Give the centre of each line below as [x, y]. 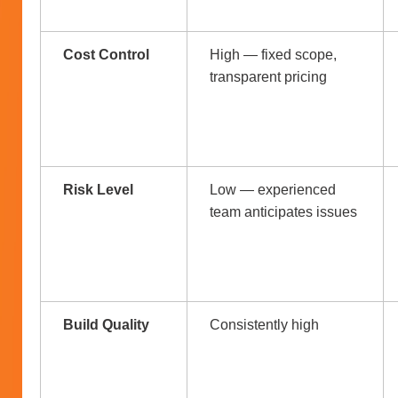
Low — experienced [273, 189]
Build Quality [106, 324]
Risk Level [98, 189]
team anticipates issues [285, 211]
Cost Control [106, 54]
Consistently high [266, 324]
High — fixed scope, [273, 54]
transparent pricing [270, 76]
